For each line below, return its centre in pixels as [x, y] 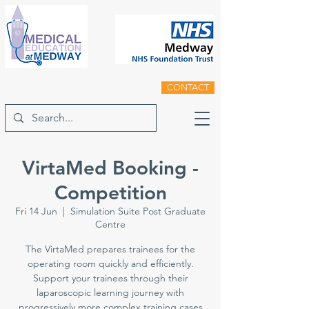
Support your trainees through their [110, 278]
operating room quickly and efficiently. [110, 263]
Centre [110, 224]
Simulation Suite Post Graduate [138, 211]
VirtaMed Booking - [110, 168]
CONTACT [188, 87]
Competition [110, 192]
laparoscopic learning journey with [110, 292]
